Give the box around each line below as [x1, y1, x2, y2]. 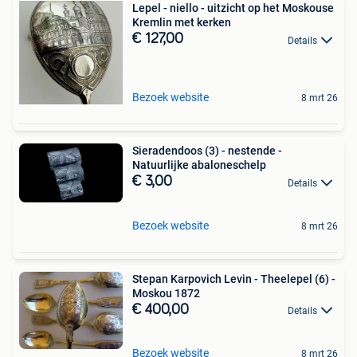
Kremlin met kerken [132, 16, 231, 29]
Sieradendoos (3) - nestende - [132, 144, 282, 158]
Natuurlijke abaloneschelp [132, 159, 266, 172]
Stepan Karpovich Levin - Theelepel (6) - [132, 272, 335, 285]
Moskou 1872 [132, 286, 200, 300]
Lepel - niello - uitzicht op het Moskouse [132, 2, 334, 15]
